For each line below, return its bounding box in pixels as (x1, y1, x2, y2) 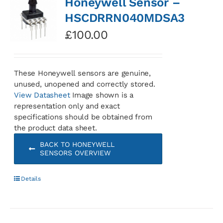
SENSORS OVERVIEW (39, 148, 111, 157)
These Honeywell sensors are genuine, (14, 68, 151, 78)
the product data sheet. (14, 123, 97, 132)
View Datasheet (14, 90, 70, 100)
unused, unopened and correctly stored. (14, 79, 155, 89)
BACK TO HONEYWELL (39, 140, 114, 148)
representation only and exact (14, 101, 120, 111)
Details (21, 175, 41, 182)
